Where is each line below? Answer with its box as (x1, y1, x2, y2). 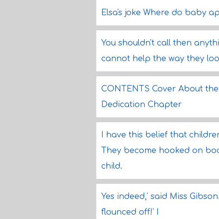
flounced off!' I (101, 208, 159, 217)
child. (101, 162, 122, 171)
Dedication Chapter (101, 100, 182, 109)
